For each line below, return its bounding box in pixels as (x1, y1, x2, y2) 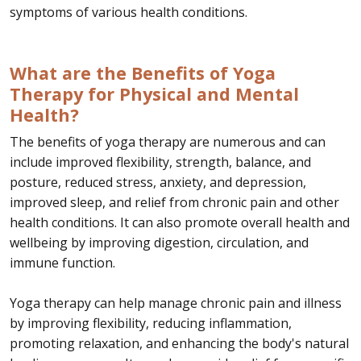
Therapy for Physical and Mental (10, 81, 299, 106)
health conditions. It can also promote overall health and (10, 213, 350, 231)
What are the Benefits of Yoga (10, 60, 276, 85)
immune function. (10, 253, 115, 272)
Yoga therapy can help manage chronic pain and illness (10, 293, 342, 312)
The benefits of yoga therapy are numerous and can (10, 132, 326, 151)
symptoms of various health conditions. (10, 2, 247, 21)
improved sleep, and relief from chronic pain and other (10, 193, 339, 211)
